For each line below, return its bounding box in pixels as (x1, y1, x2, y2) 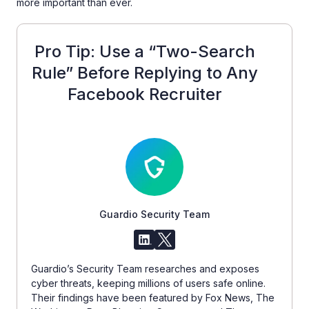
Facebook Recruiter (68, 83, 222, 104)
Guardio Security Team (99, 208, 210, 221)
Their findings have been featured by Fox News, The (31, 292, 275, 304)
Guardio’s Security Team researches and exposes (31, 263, 259, 275)
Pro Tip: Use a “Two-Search (34, 41, 255, 61)
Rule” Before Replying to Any (32, 62, 258, 83)
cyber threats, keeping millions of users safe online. (31, 277, 266, 290)
